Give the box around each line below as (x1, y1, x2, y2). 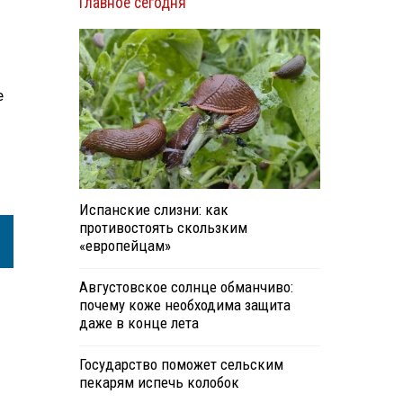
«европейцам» (78, 237, 171, 255)
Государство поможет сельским (78, 355, 283, 374)
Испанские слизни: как (78, 201, 228, 219)
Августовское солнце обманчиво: (78, 278, 293, 297)
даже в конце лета (78, 314, 199, 333)
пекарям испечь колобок (78, 373, 239, 392)
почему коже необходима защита (78, 296, 291, 315)
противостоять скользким (78, 219, 247, 237)
